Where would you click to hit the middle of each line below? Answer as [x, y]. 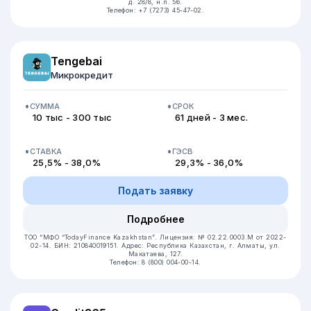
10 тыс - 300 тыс [73, 117]
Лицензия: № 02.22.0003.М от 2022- [223, 237]
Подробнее [155, 219]
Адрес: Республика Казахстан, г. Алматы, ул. [201, 245]
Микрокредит [82, 75]
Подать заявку [155, 191]
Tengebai [76, 61]
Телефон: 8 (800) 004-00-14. [155, 262]
